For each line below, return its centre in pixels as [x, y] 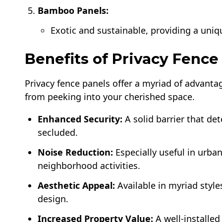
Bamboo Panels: [73, 10]
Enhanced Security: [80, 119]
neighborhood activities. [89, 165]
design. [53, 198]
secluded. [58, 132]
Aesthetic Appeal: [77, 185]
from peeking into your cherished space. [110, 96]
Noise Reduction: [76, 152]
